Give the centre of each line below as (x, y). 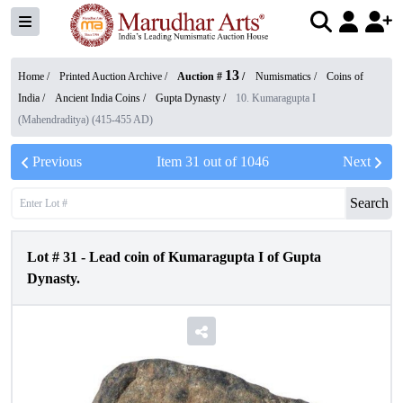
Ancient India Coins (98, 98)
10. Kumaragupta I (276, 98)
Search (369, 203)
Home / (35, 76)
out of (219, 161)
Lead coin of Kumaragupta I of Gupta (205, 257)
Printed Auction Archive (111, 76)
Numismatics (283, 76)
